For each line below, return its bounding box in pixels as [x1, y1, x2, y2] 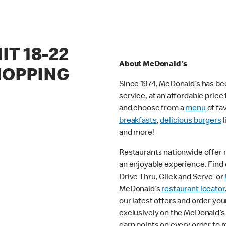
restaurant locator [161, 186, 225, 194]
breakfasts [119, 117, 157, 126]
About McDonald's [119, 61, 187, 69]
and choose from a [119, 105, 186, 114]
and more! [119, 129, 156, 138]
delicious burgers [160, 117, 221, 126]
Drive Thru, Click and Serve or [119, 174, 225, 182]
